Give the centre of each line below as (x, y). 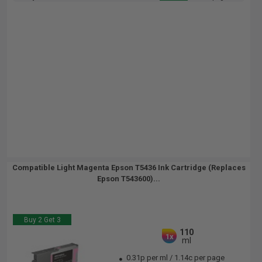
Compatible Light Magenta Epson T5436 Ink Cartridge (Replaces (129, 168)
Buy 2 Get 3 (42, 220)
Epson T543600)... (129, 179)
